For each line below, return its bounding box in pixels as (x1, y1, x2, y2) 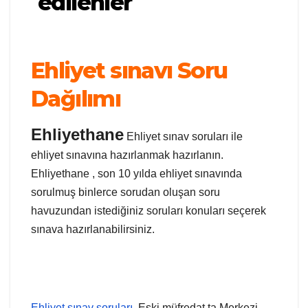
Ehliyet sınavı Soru (31, 57, 228, 85)
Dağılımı (31, 85, 121, 113)
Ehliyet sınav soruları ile (124, 131, 243, 143)
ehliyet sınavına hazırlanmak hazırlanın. (31, 149, 223, 162)
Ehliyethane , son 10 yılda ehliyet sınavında (31, 168, 242, 180)
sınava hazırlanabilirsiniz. (31, 223, 155, 236)
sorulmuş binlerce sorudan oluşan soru (31, 186, 220, 199)
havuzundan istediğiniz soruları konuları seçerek (31, 205, 266, 217)
